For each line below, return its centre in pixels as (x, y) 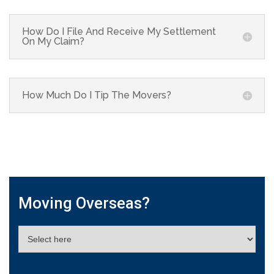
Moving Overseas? (84, 203)
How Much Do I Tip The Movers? (97, 95)
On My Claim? (53, 41)
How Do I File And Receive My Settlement (119, 31)
